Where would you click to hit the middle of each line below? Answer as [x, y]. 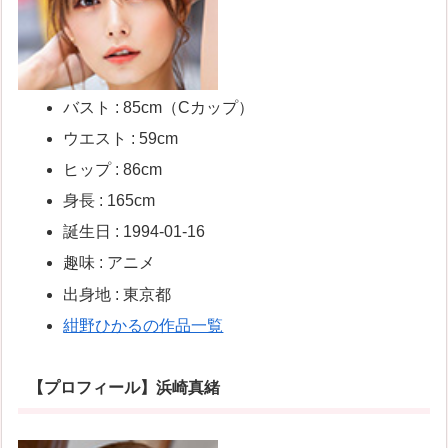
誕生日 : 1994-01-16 [134, 232]
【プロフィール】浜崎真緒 [123, 388]
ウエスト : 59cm [121, 138]
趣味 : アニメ [109, 263]
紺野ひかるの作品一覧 [143, 325]
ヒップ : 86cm [113, 169]
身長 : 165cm [109, 201]
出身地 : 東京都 [117, 294]
